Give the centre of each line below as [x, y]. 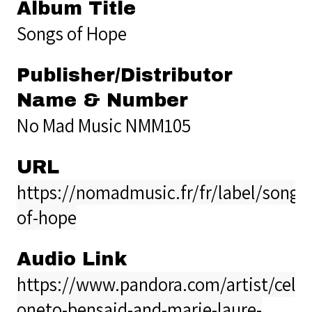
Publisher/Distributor [125, 75]
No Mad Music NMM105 [104, 125]
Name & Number [102, 100]
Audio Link [72, 259]
